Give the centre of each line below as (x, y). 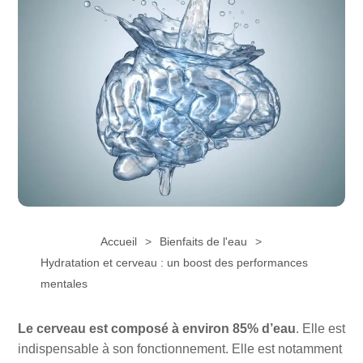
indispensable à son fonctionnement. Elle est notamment (179, 349)
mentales (64, 284)
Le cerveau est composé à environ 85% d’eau (156, 329)
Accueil (119, 242)
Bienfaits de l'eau (204, 242)
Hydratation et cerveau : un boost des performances (174, 263)
